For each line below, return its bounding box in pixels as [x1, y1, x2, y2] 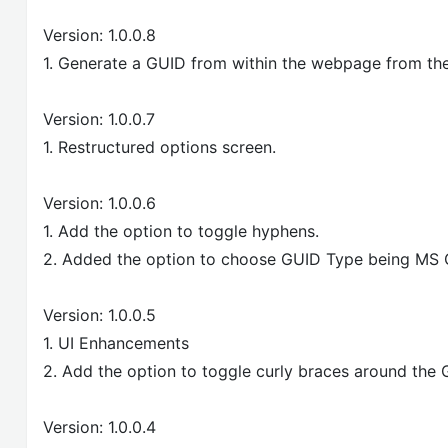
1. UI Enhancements [43, 332, 189, 353]
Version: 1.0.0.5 [43, 304, 156, 325]
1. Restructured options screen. [43, 136, 276, 157]
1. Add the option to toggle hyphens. [43, 220, 319, 241]
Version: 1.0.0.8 [43, 24, 156, 45]
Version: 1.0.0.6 [43, 192, 156, 213]
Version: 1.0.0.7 [43, 108, 155, 129]
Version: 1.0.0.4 [43, 416, 156, 437]
